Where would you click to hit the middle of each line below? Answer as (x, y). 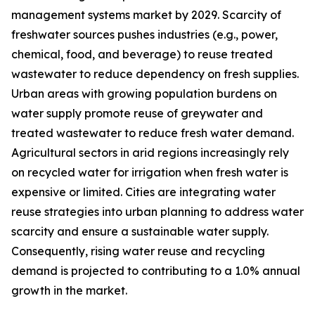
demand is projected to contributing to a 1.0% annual (156, 271)
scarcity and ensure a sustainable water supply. (140, 232)
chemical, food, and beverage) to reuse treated (142, 54)
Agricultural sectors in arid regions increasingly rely (150, 153)
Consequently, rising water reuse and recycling (138, 251)
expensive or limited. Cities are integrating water (143, 192)
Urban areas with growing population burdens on (144, 94)
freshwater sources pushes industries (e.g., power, (144, 35)
